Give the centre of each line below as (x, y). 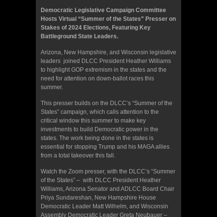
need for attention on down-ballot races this (97, 78)
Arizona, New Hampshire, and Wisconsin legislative (108, 52)
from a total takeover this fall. (78, 155)
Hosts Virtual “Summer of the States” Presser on (108, 19)
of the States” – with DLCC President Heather (101, 180)
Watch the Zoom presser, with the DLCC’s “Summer (108, 171)
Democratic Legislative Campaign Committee (103, 10)
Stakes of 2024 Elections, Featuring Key (96, 27)
